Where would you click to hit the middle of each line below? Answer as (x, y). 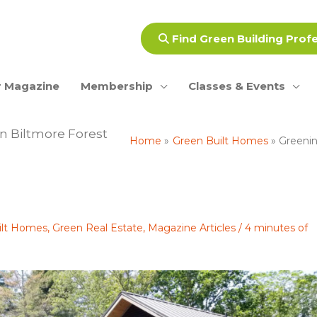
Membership (117, 86)
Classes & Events (237, 86)
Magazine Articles (192, 228)
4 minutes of (276, 228)
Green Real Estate (98, 228)
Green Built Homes (220, 140)
